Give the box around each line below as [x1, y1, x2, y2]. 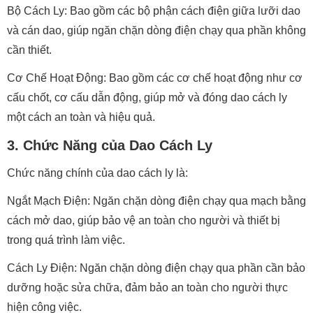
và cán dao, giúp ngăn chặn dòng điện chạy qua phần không [7, 24, 306, 36]
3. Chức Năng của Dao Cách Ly [7, 138, 212, 153]
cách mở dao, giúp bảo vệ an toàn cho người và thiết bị [7, 214, 280, 226]
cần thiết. [7, 44, 52, 56]
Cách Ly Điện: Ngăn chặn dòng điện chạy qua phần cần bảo [7, 262, 305, 274]
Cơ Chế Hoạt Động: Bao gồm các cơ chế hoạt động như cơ [7, 72, 303, 84]
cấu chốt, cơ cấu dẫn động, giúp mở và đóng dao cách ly [7, 92, 287, 103]
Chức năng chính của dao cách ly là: [7, 167, 188, 179]
